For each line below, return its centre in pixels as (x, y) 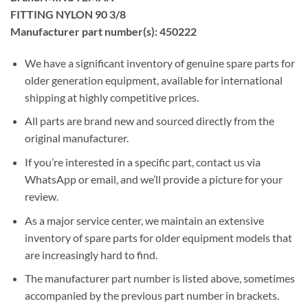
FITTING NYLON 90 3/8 (68, 14)
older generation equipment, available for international (153, 80)
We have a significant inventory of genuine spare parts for (159, 63)
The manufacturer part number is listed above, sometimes (159, 278)
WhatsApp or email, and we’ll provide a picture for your (153, 179)
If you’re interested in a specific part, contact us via (142, 162)
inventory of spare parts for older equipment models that (158, 237)
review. (41, 196)
